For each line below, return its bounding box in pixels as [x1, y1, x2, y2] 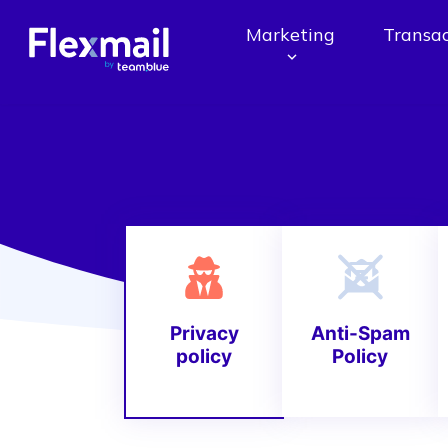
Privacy [169, 322, 239, 345]
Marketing [246, 23, 335, 46]
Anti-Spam [310, 322, 410, 345]
